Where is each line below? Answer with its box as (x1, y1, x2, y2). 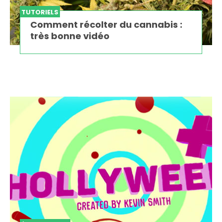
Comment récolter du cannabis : (30, 18, 182, 31)
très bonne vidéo (30, 29, 110, 42)
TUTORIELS (21, 7, 58, 17)
